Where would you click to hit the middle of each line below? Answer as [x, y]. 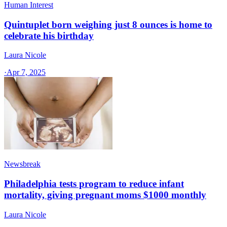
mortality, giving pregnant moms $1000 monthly [105, 195]
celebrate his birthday [49, 35]
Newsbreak [22, 164]
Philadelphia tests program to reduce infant [94, 184]
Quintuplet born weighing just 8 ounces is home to [108, 24]
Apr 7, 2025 [26, 72]
